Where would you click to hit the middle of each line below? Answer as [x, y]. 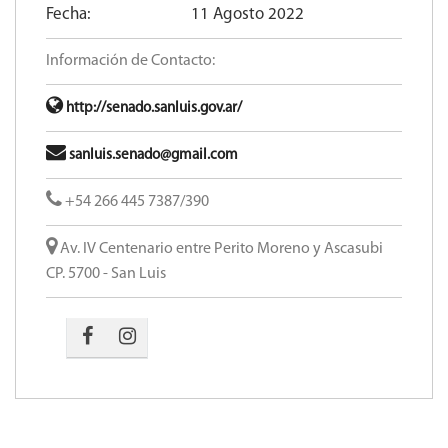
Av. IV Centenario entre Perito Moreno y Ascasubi [220, 249]
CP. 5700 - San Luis [106, 274]
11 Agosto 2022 [248, 14]
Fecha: [68, 14]
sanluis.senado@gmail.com [152, 155]
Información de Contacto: [130, 61]
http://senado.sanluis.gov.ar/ [152, 108]
